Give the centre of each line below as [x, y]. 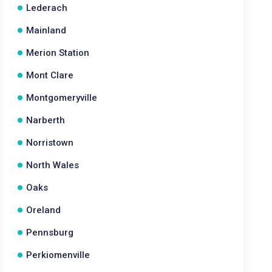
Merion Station [58, 53]
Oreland [44, 210]
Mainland [46, 30]
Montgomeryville [62, 98]
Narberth [46, 120]
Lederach [47, 8]
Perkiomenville [58, 255]
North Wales [53, 165]
